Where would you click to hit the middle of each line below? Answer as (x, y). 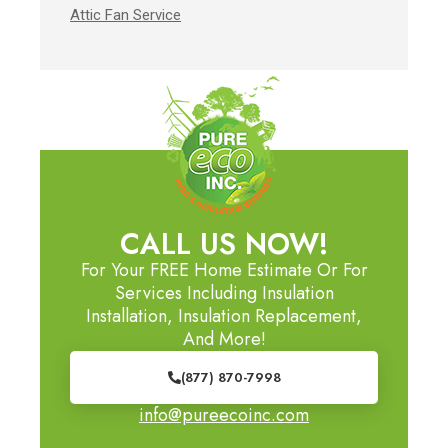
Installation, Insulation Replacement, (224, 316)
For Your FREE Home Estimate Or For (224, 270)
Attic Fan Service (125, 14)
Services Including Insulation (224, 293)
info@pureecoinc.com (224, 415)
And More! (224, 339)
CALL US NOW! (224, 244)
